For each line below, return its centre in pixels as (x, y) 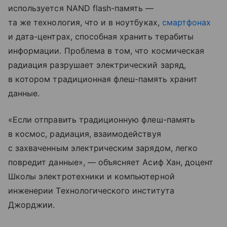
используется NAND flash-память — (81, 8)
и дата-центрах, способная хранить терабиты (101, 37)
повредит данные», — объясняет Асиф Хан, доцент (111, 162)
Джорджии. (32, 205)
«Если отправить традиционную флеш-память (102, 120)
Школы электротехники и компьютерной (91, 177)
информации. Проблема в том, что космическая (106, 51)
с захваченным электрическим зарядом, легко (103, 148)
